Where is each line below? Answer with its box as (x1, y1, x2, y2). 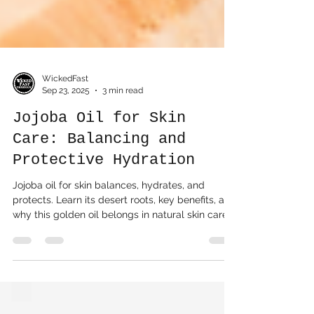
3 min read (102, 113, 143, 123)
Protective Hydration (13, 179, 195, 197)
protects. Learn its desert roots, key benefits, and (13, 222, 236, 233)
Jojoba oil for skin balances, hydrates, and (13, 207, 205, 219)
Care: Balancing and (13, 158, 186, 176)
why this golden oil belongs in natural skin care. (13, 237, 230, 248)
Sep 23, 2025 (42, 113, 90, 123)
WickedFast (42, 102, 88, 111)
